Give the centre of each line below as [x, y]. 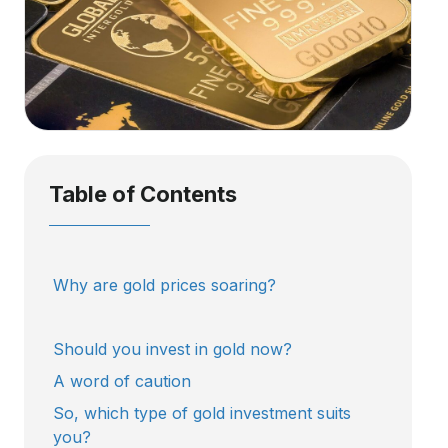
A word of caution [122, 380]
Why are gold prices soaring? [167, 284]
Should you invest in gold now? [175, 348]
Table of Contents [143, 193]
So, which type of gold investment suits [202, 412]
